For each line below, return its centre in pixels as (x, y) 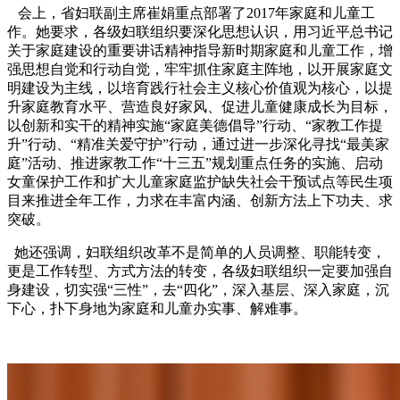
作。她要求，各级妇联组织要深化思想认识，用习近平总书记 (200, 32)
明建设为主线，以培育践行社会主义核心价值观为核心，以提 (200, 88)
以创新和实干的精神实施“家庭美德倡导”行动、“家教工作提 (195, 126)
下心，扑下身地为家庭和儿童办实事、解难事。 (157, 309)
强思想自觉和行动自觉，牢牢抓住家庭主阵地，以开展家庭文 (200, 70)
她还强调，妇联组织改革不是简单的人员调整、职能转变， (196, 253)
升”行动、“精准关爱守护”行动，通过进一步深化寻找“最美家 (198, 145)
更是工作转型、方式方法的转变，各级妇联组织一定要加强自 (200, 271)
